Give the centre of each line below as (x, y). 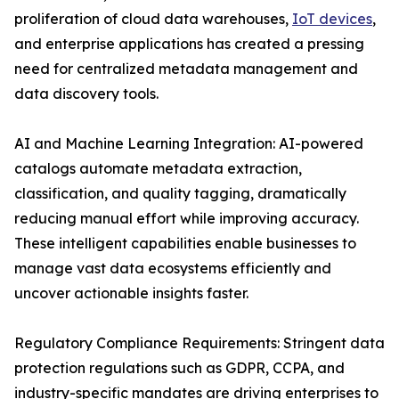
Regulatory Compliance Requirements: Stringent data (199, 343)
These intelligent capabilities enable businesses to (185, 244)
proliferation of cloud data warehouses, (153, 19)
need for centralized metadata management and (186, 69)
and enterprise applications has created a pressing (189, 44)
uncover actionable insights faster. (131, 293)
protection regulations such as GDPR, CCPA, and (179, 368)
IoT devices (332, 19)
